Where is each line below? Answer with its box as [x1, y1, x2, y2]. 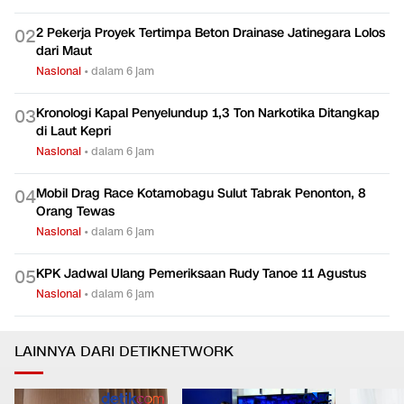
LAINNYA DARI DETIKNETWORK [14, 342, 234, 362]
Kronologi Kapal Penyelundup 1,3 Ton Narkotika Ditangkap [36, 104, 380, 122]
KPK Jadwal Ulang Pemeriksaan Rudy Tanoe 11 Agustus [36, 264, 366, 282]
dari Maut [36, 41, 92, 60]
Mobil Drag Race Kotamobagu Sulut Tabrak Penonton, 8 [36, 184, 366, 202]
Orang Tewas [36, 202, 115, 220]
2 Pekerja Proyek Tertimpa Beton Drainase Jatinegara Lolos [36, 23, 385, 41]
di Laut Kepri [36, 122, 111, 140]
